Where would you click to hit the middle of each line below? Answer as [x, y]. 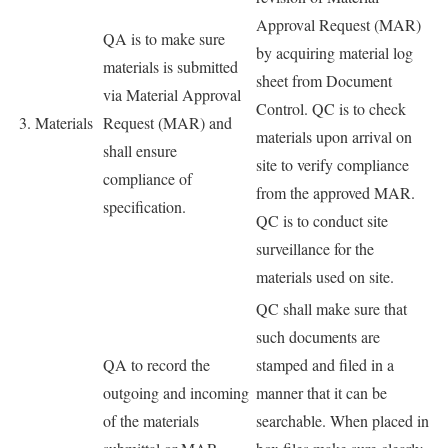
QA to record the [156, 365]
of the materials [151, 421]
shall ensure [140, 151]
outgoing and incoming [176, 393]
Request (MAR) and [167, 123]
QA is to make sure [164, 39]
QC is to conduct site [322, 221]
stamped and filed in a [325, 365]
